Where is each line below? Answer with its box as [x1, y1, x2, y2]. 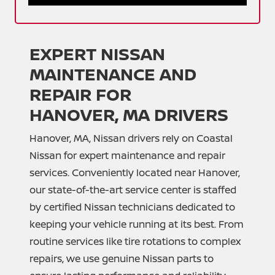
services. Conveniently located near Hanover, [29, 166, 240, 180]
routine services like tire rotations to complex [29, 234, 241, 249]
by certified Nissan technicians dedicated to [29, 200, 235, 214]
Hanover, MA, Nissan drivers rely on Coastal [29, 131, 233, 145]
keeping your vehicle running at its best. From [29, 217, 244, 231]
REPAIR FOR [29, 82, 131, 106]
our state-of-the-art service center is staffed [29, 183, 236, 197]
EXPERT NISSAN [29, 42, 165, 66]
